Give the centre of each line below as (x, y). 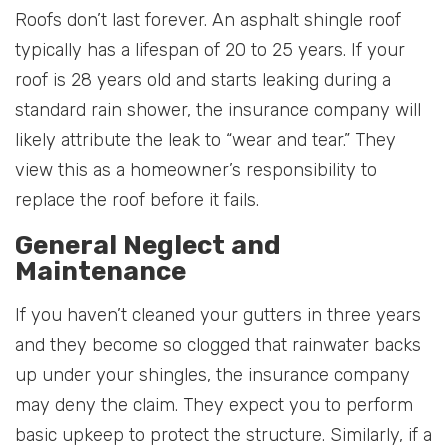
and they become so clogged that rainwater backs (218, 344)
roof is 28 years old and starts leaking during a (203, 79)
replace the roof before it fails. (137, 199)
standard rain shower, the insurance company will (218, 109)
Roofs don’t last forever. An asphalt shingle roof (208, 19)
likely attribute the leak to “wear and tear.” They (205, 139)
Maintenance (100, 271)
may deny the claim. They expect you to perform (214, 404)
